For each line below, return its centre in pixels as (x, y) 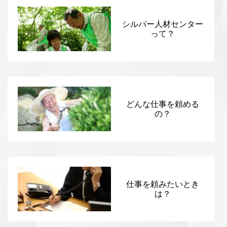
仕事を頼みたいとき (163, 184)
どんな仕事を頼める (163, 104)
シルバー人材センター (163, 24)
